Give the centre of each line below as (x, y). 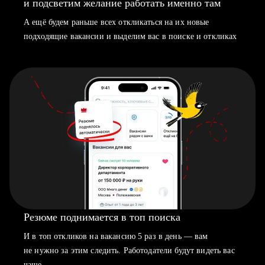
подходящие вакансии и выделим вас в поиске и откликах (130, 36)
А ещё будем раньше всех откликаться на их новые (117, 22)
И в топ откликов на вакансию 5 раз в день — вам (116, 236)
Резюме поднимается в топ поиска (102, 217)
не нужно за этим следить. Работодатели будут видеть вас (129, 251)
